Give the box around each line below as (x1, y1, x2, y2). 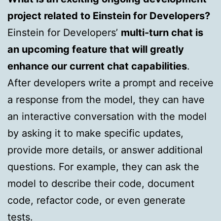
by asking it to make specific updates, (7, 127, 184, 139)
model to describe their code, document (7, 177, 194, 189)
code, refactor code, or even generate (7, 194, 185, 206)
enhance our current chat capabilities (7, 60, 187, 72)
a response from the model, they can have (7, 93, 205, 106)
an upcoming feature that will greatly (7, 43, 184, 55)
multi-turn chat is (121, 26, 203, 38)
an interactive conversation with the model (7, 110, 207, 122)
